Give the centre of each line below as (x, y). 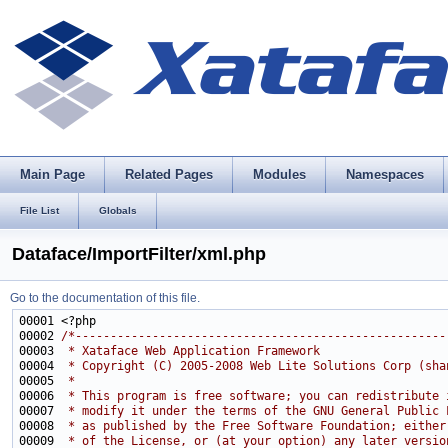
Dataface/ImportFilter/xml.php (139, 254)
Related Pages (169, 174)
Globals (118, 210)
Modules (279, 174)
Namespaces (385, 174)
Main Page (52, 174)
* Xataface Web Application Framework (190, 351)
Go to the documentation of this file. (105, 298)
